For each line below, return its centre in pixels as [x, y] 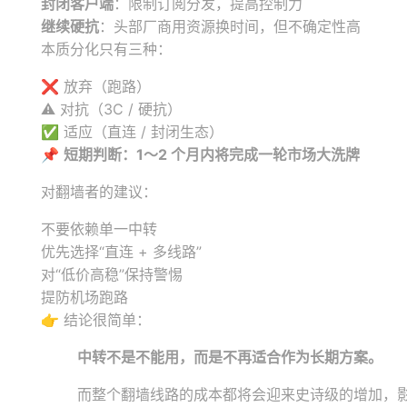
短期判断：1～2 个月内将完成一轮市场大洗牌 [212, 154]
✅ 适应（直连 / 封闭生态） [132, 132]
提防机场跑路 [84, 297]
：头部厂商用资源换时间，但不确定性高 [230, 26]
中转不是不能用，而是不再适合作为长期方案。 [230, 357]
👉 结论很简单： [96, 320]
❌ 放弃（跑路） [96, 86]
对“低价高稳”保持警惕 [112, 274]
